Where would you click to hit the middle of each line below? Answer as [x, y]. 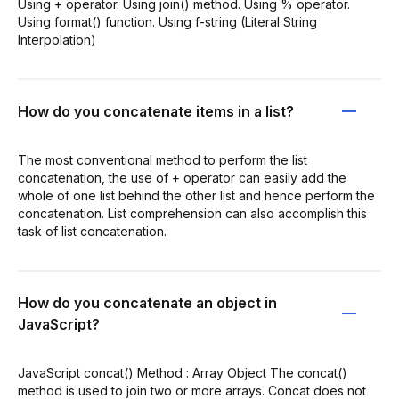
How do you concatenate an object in [147, 302]
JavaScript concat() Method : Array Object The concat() [183, 372]
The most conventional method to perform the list [163, 159]
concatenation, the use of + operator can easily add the [182, 177]
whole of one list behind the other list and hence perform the [196, 195]
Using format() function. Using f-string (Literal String [167, 21]
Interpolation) [57, 39]
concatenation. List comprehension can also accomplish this [192, 213]
